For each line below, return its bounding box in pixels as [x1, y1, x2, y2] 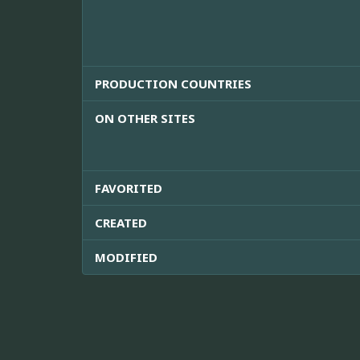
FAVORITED [95, 180, 162, 197]
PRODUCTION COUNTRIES [95, 76, 252, 92]
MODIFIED [95, 249, 157, 266]
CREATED [95, 215, 147, 231]
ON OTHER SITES [95, 110, 195, 127]
